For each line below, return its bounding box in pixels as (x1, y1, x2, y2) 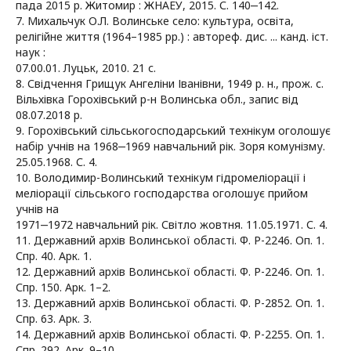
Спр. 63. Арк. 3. (16, 310, 92, 326)
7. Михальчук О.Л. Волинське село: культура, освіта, (16, 13, 294, 28)
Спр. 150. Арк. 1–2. (16, 279, 110, 295)
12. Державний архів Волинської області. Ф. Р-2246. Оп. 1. (16, 263, 324, 279)
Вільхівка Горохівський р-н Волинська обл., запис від (16, 91, 299, 107)
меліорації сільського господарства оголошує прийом (16, 185, 308, 201)
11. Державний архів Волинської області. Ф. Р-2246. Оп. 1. (16, 232, 324, 248)
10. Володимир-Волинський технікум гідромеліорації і (16, 169, 306, 185)
